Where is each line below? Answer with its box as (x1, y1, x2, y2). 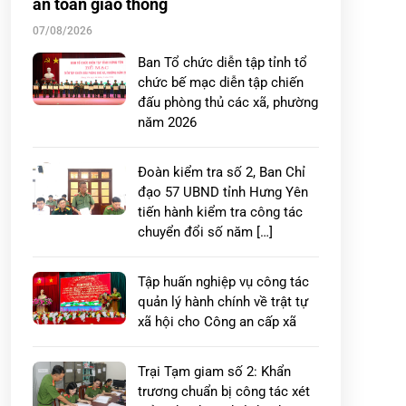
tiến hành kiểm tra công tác (138, 204, 303, 220)
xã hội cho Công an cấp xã (138, 314, 296, 330)
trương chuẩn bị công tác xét (138, 383, 310, 400)
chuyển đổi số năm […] (138, 224, 273, 240)
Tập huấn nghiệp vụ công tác (138, 274, 309, 290)
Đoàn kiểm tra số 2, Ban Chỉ (138, 164, 305, 180)
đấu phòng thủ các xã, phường (138, 94, 318, 111)
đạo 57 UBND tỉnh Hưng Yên (138, 184, 308, 200)
